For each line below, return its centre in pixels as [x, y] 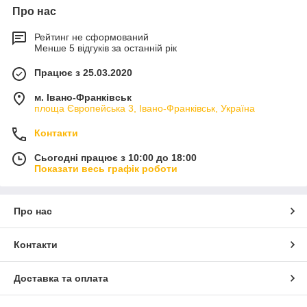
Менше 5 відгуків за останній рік [106, 48]
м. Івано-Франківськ [83, 97]
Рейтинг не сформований [91, 37]
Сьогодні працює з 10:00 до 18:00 [115, 157]
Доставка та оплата [61, 278]
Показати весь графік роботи [106, 168]
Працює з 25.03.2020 [83, 72]
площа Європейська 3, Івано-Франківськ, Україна [145, 108]
